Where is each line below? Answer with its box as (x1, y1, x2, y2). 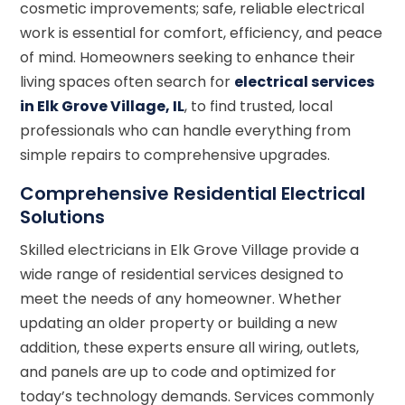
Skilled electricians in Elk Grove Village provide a (20, 239, 360, 260)
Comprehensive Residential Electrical (20, 180, 366, 206)
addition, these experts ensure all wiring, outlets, (20, 336, 360, 358)
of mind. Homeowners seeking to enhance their (20, 46, 356, 68)
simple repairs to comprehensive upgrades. (20, 144, 331, 165)
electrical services (234, 71, 375, 92)
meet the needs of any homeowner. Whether (20, 287, 343, 309)
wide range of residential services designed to (20, 263, 344, 285)
